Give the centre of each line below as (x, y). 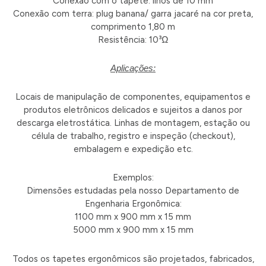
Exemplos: (133, 178)
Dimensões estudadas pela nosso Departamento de (133, 191)
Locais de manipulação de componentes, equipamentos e (133, 97)
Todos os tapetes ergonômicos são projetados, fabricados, (133, 259)
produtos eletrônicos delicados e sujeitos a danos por (133, 110)
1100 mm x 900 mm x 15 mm (133, 217)
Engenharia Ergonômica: (133, 204)
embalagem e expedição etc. (133, 149)
